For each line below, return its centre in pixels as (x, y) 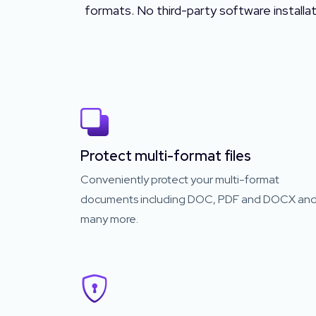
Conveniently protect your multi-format (180, 180)
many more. (109, 219)
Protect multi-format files (166, 156)
